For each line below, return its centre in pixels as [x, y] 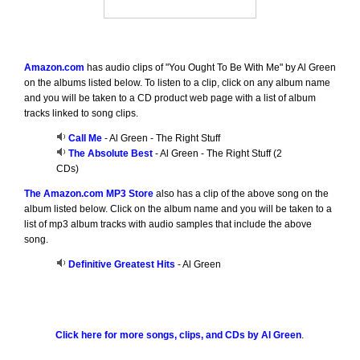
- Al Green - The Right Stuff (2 [217, 154]
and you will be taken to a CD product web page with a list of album [170, 98]
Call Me [85, 139]
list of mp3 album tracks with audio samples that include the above [168, 225]
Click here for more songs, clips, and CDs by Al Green [179, 335]
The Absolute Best [110, 154]
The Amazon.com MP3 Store [88, 194]
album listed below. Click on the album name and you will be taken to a [178, 209]
